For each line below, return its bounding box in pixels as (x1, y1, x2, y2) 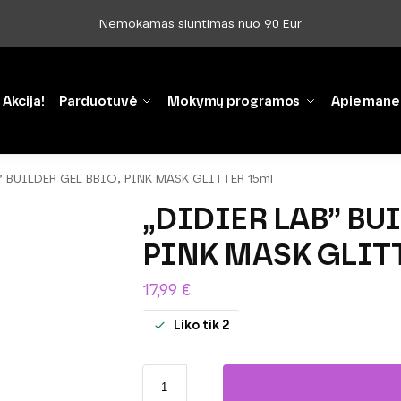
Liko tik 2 (173, 317, 229, 333)
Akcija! (2, 93, 45, 109)
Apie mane (330, 93, 399, 109)
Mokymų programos (166, 93, 301, 109)
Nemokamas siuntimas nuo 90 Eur (99, 15, 302, 31)
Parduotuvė (59, 93, 137, 109)
